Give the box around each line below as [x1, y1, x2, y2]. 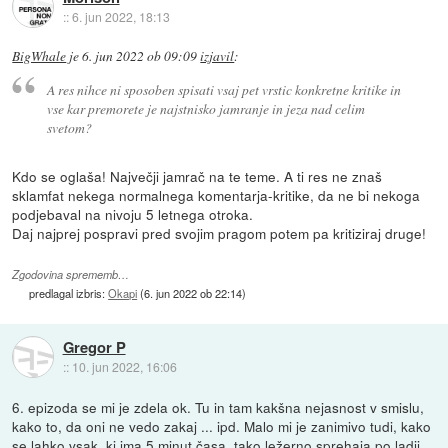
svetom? [46, 117, 92, 137]
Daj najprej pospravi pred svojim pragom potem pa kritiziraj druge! [12, 222, 427, 243]
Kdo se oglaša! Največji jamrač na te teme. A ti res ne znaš [12, 165, 383, 186]
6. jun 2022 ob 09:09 [82, 47, 198, 66]
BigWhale [12, 47, 67, 66]
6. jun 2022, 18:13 [71, 7, 170, 25]
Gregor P [62, 336, 126, 359]
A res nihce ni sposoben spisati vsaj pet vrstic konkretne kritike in [46, 79, 401, 99]
